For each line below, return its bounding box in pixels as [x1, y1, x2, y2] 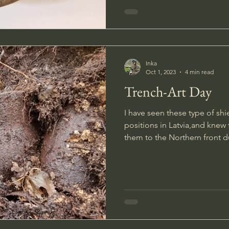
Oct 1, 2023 [146, 68, 176, 76]
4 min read [185, 68, 214, 76]
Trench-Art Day [124, 82, 212, 101]
